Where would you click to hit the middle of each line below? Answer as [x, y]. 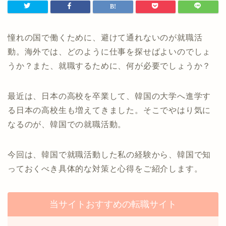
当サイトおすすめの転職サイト [113, 205]
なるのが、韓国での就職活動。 [67, 125]
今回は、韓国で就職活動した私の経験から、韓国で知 [109, 155]
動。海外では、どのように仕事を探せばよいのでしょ [109, 52]
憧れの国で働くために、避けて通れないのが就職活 [105, 38]
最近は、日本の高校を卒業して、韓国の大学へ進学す [109, 96]
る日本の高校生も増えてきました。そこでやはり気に [109, 110]
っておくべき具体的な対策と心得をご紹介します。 [105, 169]
